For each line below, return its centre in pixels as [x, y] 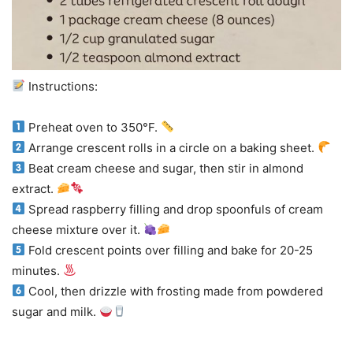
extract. [34, 188]
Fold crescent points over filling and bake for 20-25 [169, 250]
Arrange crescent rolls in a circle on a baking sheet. [172, 147]
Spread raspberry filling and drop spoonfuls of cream [175, 209]
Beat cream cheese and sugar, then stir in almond [165, 168]
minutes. [37, 270]
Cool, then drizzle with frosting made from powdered [175, 291]
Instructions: [62, 86]
